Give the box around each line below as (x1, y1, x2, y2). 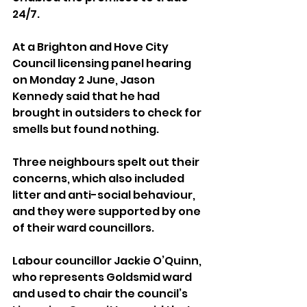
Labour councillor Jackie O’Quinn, (12, 253, 204, 269)
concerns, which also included (12, 171, 186, 187)
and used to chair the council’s (12, 286, 190, 302)
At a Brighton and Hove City (12, 39, 171, 56)
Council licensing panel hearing (12, 56, 193, 72)
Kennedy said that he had (12, 88, 162, 105)
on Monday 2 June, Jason (12, 72, 157, 88)
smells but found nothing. (12, 121, 159, 138)
